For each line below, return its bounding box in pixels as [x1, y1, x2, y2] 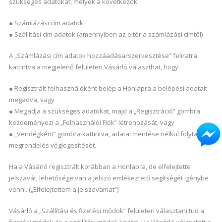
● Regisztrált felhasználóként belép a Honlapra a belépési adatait [8, 84, 207, 93]
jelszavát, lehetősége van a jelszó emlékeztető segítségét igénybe [8, 173, 209, 182]
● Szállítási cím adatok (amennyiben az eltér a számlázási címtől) [8, 30, 203, 39]
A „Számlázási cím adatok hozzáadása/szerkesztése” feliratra [8, 51, 197, 60]
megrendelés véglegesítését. [8, 141, 96, 150]
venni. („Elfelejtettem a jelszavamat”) [8, 185, 118, 194]
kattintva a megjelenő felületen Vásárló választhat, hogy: [8, 62, 180, 71]
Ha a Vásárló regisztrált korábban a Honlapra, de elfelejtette [8, 162, 191, 171]
